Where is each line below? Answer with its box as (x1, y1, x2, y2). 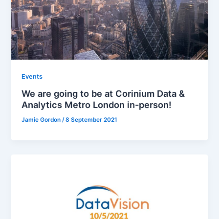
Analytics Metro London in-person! (22, 99, 172, 110)
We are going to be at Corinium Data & (22, 88, 185, 99)
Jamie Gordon (22, 116, 63, 123)
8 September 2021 (66, 116, 118, 123)
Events (22, 72, 43, 80)
